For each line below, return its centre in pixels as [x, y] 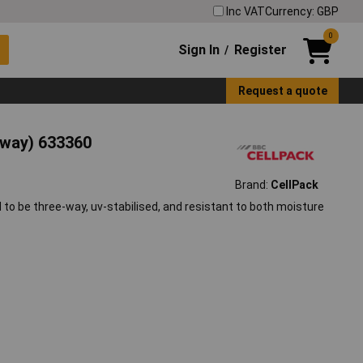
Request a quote [282, 90]
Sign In [199, 49]
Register [260, 49]
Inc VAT [246, 11]
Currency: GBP [302, 11]
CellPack [294, 185]
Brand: [252, 185]
